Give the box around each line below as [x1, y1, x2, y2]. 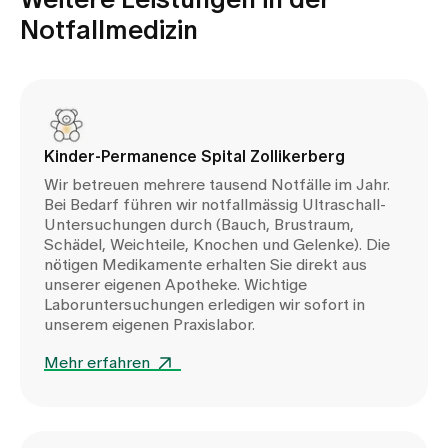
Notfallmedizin [20, 17, 198, 44]
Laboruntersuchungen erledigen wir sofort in [44, 296, 365, 313]
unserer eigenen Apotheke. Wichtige [44, 276, 307, 293]
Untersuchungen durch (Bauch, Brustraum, [44, 216, 354, 233]
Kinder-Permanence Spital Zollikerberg [44, 148, 345, 165]
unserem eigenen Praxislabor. [44, 316, 255, 333]
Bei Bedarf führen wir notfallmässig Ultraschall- [44, 196, 386, 213]
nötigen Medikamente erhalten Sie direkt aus [44, 256, 367, 273]
